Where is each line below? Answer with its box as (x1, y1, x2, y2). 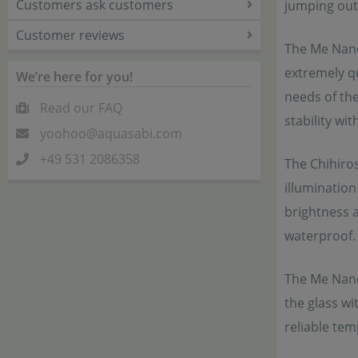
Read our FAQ (40, 99, 122, 117)
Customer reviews (16, 26, 125, 44)
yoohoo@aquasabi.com (40, 125, 182, 142)
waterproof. (284, 227, 356, 245)
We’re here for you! (16, 68, 133, 86)
